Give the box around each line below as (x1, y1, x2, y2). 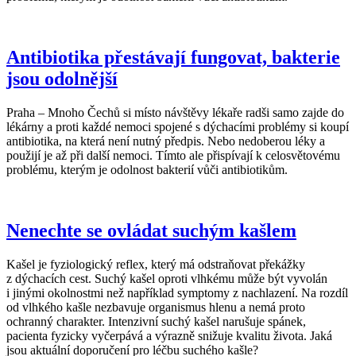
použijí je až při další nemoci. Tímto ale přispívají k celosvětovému (6, 149, 340, 163)
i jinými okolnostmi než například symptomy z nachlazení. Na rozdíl (6, 286, 348, 300)
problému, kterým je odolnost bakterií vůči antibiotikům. (6, 163, 288, 177)
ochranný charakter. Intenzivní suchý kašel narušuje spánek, (6, 315, 306, 329)
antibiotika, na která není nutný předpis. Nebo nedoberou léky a (6, 134, 325, 149)
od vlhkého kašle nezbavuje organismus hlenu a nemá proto (6, 300, 305, 315)
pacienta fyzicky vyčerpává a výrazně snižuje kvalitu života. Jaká (6, 329, 332, 343)
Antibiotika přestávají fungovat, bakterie (6, 47, 340, 68)
